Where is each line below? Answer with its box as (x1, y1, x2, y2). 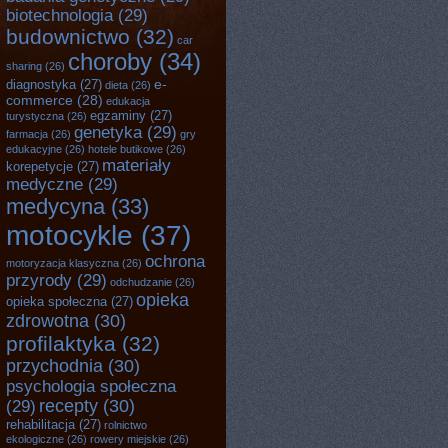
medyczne (6, 175, 83, 193)
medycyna (6, 194, 105, 219)
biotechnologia (6, 6, 113, 24)
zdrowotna (6, 311, 89, 331)
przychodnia (6, 356, 103, 376)
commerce (6, 92, 73, 108)
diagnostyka (6, 77, 76, 92)
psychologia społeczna (6, 377, 176, 395)
